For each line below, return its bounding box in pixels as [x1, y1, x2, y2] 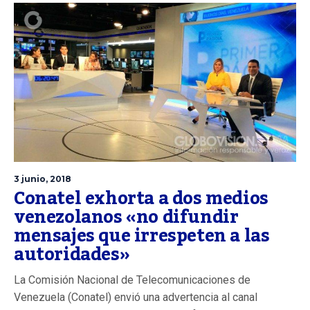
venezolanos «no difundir [14, 199, 239, 235]
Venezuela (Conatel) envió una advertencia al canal [14, 290, 257, 304]
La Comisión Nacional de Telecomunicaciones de [14, 273, 250, 286]
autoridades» [14, 237, 130, 272]
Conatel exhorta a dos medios [14, 181, 268, 216]
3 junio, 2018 [14, 173, 71, 184]
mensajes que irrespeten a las [14, 218, 270, 253]
